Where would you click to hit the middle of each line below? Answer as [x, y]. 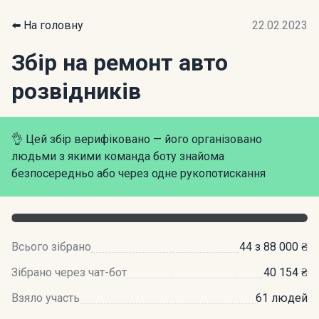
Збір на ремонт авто [120, 63]
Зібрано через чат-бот [69, 272]
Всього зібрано [51, 247]
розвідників [76, 91]
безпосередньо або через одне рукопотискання [138, 173]
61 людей [282, 298]
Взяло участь [46, 298]
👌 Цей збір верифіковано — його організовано [137, 139]
